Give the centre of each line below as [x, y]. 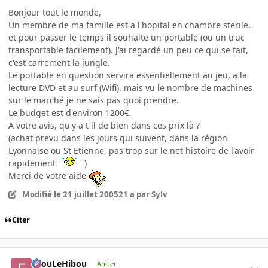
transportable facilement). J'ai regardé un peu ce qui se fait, [128, 50]
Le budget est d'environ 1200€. [70, 112]
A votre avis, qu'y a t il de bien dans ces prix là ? [104, 125]
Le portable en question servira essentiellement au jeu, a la [128, 75]
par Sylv [151, 194]
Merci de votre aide [48, 175]
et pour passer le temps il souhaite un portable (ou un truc [127, 37]
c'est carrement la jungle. [59, 62]
